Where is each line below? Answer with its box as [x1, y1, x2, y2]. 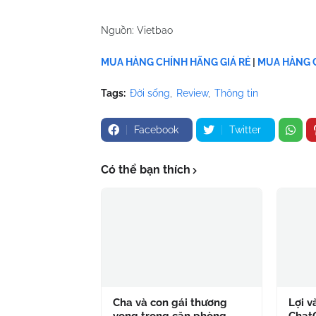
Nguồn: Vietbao [101, 25, 173, 36]
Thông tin [214, 87, 258, 99]
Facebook [134, 124, 178, 135]
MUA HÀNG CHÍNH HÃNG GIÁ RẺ [101, 56, 250, 68]
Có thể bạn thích [101, 163, 190, 176]
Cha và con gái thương [113, 296, 227, 309]
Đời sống [130, 87, 170, 99]
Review [176, 87, 208, 99]
